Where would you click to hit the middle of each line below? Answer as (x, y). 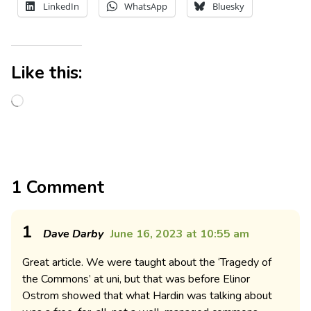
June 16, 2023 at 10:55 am (180, 234)
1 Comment (58, 188)
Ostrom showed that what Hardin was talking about (147, 296)
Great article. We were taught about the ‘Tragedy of (147, 263)
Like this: (47, 73)
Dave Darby (73, 234)
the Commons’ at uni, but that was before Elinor (136, 279)
